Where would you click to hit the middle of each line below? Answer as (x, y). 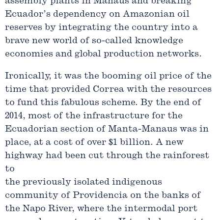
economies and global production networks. (103, 54)
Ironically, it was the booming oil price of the (108, 76)
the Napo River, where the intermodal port (101, 209)
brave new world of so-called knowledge (94, 41)
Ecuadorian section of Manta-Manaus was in (107, 129)
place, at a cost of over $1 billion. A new (94, 142)
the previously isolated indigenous (83, 182)
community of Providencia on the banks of (103, 195)
